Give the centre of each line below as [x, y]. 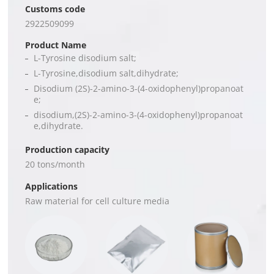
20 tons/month [55, 165]
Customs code [55, 9]
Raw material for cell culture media [98, 201]
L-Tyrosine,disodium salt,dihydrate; [106, 73]
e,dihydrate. [59, 126]
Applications [52, 186]
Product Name [56, 45]
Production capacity [68, 150]
